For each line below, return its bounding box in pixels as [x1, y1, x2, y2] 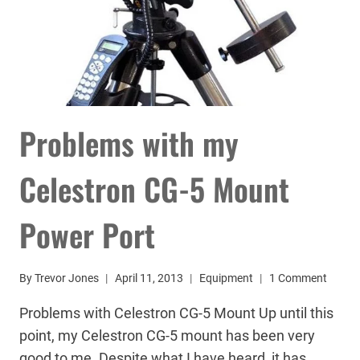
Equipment [199, 272, 254, 286]
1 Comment [269, 272, 328, 286]
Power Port [19, 211, 155, 257]
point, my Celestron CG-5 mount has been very [19, 327, 315, 345]
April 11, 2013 [115, 272, 184, 286]
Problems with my [19, 120, 239, 166]
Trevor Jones [35, 272, 100, 286]
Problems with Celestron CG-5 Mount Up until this [19, 305, 333, 322]
